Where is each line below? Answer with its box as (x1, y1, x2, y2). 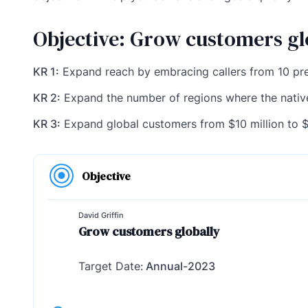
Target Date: (78, 258, 143, 273)
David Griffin (78, 210, 124, 220)
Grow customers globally (78, 222, 220, 240)
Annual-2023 (143, 258, 215, 273)
